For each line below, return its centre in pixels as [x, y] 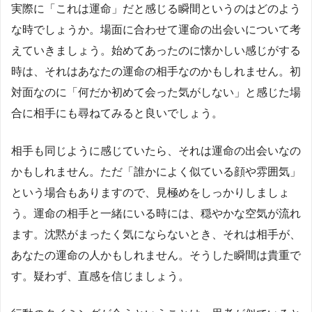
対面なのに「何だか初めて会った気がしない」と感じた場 [156, 93]
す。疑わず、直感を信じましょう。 [100, 276]
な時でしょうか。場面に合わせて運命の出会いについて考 [156, 30]
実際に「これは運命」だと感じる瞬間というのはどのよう [156, 9]
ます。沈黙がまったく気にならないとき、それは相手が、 [156, 235]
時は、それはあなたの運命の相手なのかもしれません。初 [156, 72]
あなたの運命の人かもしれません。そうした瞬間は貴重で [156, 256]
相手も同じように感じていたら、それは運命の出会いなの [156, 151]
